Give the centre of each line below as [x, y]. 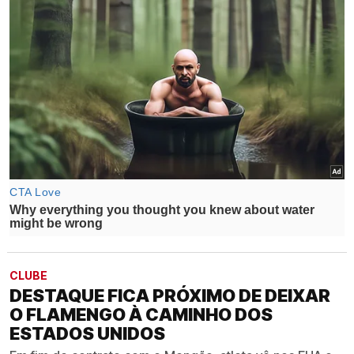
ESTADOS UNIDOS [87, 333]
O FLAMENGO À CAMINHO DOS [141, 314]
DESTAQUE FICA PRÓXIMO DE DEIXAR [170, 295]
